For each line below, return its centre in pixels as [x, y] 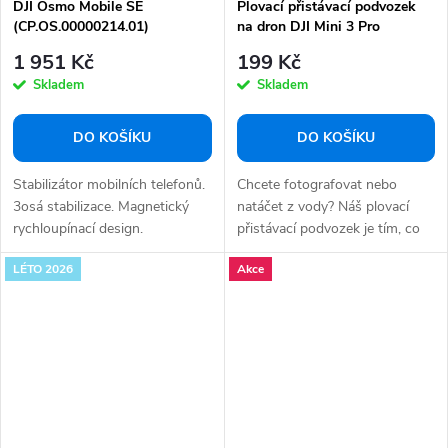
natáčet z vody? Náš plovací [322, 207]
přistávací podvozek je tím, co [328, 229]
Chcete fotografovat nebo [316, 185]
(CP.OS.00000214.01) [81, 26]
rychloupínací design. [78, 229]
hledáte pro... [276, 251]
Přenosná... [47, 251]
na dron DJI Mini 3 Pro [308, 26]
